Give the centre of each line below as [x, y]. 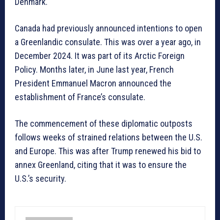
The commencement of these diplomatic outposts [104, 124]
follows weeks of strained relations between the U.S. [109, 137]
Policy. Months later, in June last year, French [94, 70]
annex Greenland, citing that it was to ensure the [101, 165]
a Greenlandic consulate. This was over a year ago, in [108, 42]
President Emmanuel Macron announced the [93, 83]
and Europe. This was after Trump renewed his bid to [108, 151]
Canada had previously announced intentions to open [109, 28]
